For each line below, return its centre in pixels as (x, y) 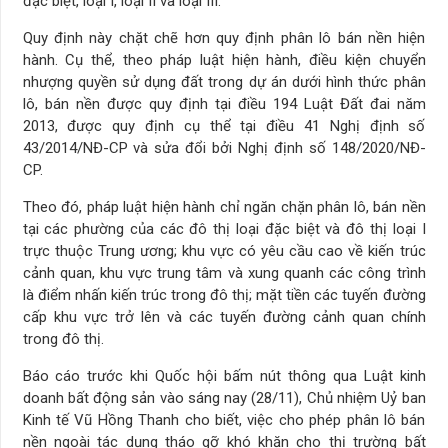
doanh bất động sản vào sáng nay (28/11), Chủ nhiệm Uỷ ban (224, 397)
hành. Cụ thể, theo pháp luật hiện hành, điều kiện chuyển (224, 59)
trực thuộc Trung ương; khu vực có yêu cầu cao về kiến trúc (224, 250)
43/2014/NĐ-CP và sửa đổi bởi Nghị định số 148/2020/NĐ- (224, 147)
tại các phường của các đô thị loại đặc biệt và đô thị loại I (224, 228)
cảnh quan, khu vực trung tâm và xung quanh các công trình (224, 272)
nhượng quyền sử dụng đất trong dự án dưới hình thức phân (224, 81)
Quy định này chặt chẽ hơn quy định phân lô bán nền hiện (224, 37)
